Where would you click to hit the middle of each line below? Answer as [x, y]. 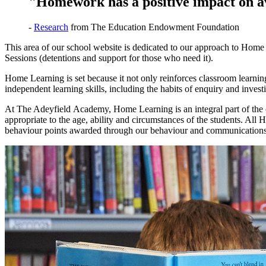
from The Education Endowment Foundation [154, 27]
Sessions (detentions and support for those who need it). [110, 58]
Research [51, 27]
